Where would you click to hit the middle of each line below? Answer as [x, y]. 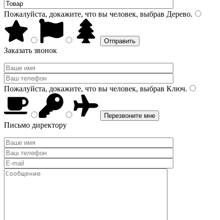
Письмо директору [35, 125]
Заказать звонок [30, 50]
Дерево [178, 14]
